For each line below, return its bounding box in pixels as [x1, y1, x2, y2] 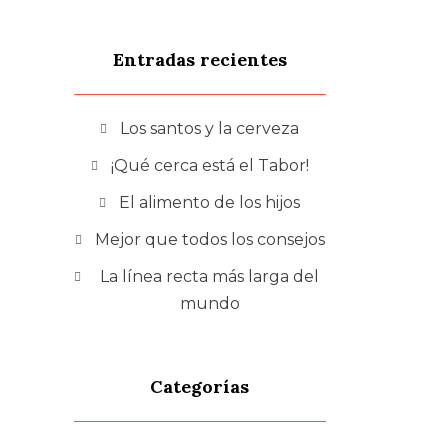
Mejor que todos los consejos [94, 229, 325, 249]
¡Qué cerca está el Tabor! [110, 155, 309, 175]
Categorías [150, 374, 250, 398]
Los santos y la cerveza [120, 118, 300, 138]
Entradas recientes [112, 47, 287, 71]
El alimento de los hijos [119, 192, 301, 212]
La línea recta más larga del [100, 266, 320, 286]
